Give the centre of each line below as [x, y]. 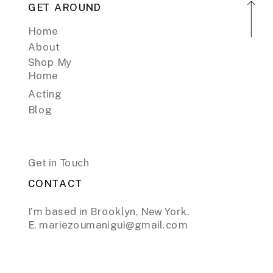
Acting [45, 94]
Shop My [50, 62]
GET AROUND [65, 8]
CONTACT [56, 183]
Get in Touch [59, 163]
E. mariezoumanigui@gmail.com [108, 225]
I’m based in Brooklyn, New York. [110, 211]
